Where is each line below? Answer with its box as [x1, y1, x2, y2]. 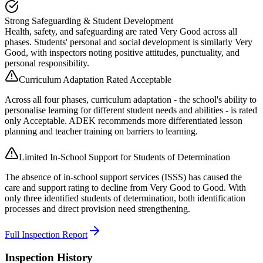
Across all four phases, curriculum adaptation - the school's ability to [5, 95, 257, 105]
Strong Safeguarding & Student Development [5, 16, 173, 26]
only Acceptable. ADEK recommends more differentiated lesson [5, 116, 242, 126]
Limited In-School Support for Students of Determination [19, 152, 230, 163]
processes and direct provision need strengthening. [5, 204, 190, 214]
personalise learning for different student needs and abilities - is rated [5, 105, 257, 116]
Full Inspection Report [5, 230, 87, 240]
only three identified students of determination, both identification [5, 193, 245, 204]
